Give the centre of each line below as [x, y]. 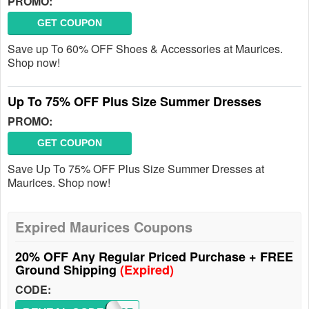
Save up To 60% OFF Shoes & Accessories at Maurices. [145, 49]
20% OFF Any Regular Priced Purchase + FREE [154, 257]
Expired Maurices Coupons [104, 227]
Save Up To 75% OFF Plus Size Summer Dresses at [136, 169]
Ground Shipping [68, 270]
